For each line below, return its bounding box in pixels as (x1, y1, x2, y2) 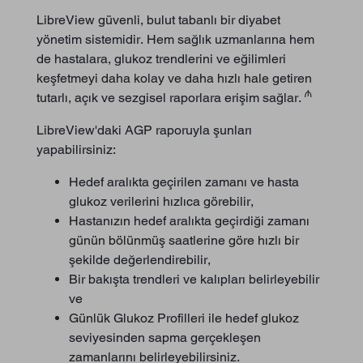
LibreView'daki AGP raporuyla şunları (36, 122, 252, 138)
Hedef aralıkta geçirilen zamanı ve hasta (69, 173, 299, 190)
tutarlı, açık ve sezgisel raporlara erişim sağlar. (36, 89, 305, 105)
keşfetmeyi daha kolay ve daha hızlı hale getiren (36, 70, 312, 86)
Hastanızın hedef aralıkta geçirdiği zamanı (69, 212, 310, 228)
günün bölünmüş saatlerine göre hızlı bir (69, 232, 299, 248)
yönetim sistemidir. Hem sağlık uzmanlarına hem (36, 31, 314, 47)
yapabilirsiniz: (36, 141, 116, 157)
